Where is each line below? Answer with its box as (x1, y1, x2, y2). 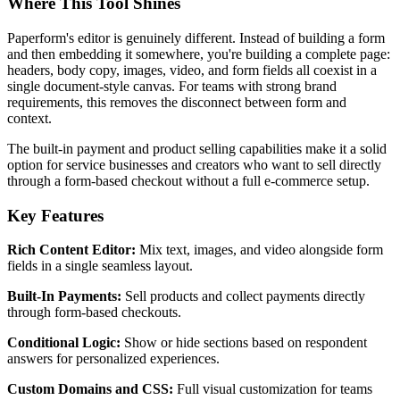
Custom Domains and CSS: (7, 381, 173, 397)
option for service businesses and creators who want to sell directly (7, 156, 381, 172)
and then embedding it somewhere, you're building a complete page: (7, 46, 390, 62)
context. (7, 110, 52, 126)
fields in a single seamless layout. (7, 258, 193, 274)
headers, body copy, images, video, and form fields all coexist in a (7, 62, 377, 78)
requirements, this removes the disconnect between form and (7, 94, 346, 110)
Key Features (7, 205, 104, 225)
